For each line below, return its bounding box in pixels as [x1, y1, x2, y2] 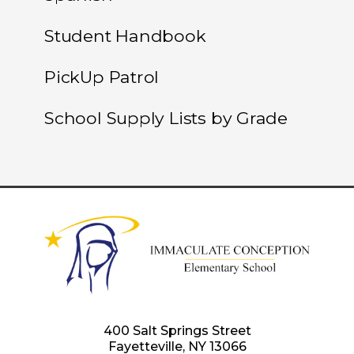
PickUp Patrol [44, 66, 160, 87]
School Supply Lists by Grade [44, 107, 288, 128]
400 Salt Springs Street [103, 323, 251, 339]
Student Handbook [44, 25, 206, 46]
